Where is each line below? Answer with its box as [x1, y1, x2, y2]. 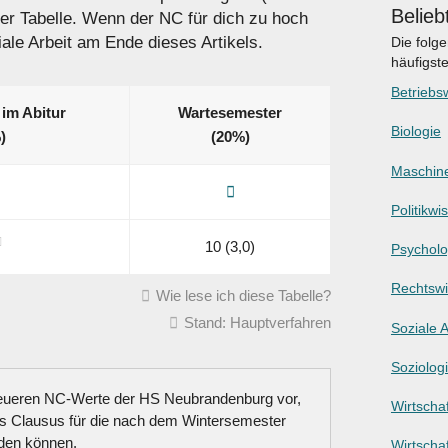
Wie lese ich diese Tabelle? [156, 287, 331, 305]
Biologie [390, 123, 441, 140]
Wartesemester [178, 104, 282, 122]
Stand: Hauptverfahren [184, 314, 331, 332]
